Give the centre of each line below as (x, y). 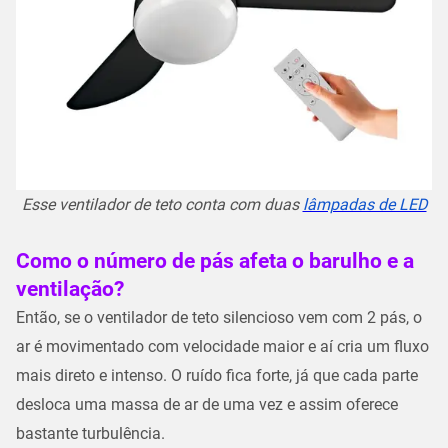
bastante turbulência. (92, 433)
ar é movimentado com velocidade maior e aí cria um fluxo (222, 346)
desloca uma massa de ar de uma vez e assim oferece (207, 404)
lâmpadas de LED (364, 204)
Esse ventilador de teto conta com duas (162, 204)
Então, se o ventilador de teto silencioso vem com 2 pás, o (219, 317)
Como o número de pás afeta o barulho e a (215, 260)
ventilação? (70, 288)
